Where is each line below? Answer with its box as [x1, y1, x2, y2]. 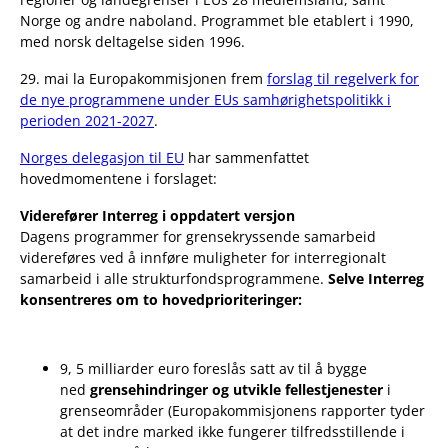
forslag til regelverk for [267, 69, 419, 89]
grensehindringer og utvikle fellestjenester [90, 380, 383, 400]
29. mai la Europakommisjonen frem [20, 69, 267, 89]
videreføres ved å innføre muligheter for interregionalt [20, 248, 386, 268]
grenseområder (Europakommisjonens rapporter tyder [60, 401, 425, 421]
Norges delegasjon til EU [20, 148, 184, 168]
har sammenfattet [184, 148, 309, 168]
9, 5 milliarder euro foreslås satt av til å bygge [60, 359, 367, 379]
